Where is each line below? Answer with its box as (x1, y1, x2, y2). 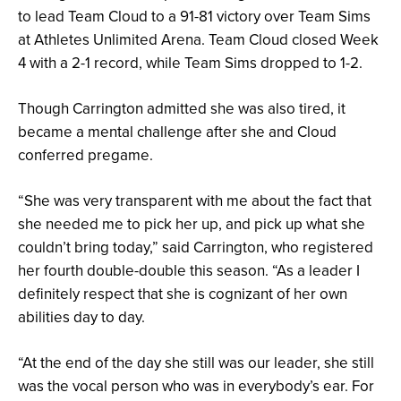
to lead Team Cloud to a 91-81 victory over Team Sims (18, 5, 371, 28)
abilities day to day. (18, 306, 145, 328)
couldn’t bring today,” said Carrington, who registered (18, 236, 373, 259)
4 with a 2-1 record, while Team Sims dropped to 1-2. (18, 52, 363, 74)
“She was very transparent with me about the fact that (18, 190, 371, 212)
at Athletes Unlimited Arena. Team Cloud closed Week (18, 29, 379, 51)
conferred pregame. (18, 144, 153, 166)
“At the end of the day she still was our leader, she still (18, 352, 374, 374)
